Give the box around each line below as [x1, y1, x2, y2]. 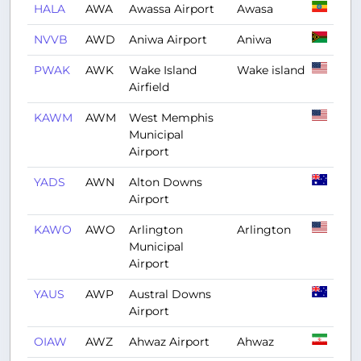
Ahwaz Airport [129, 334, 210, 349]
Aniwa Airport [129, 32, 207, 47]
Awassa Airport [129, 2, 214, 16]
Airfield [129, 80, 169, 94]
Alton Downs [129, 175, 202, 189]
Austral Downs [129, 287, 211, 301]
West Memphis [129, 110, 214, 125]
